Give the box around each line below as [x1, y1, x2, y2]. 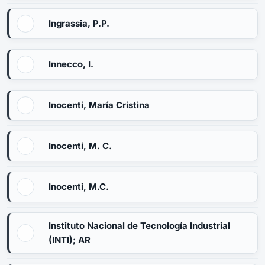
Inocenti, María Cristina [49, 99, 150, 111]
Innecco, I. [49, 59, 93, 70]
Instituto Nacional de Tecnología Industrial [49, 220, 230, 231]
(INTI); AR [49, 234, 91, 245]
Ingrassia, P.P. [49, 18, 109, 29]
